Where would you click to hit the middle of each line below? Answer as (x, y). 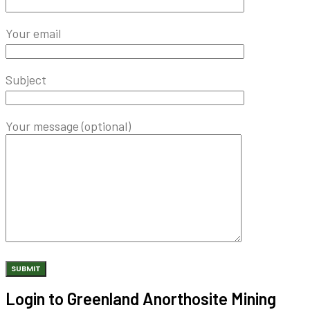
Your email (33, 34)
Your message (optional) (68, 126)
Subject (26, 80)
